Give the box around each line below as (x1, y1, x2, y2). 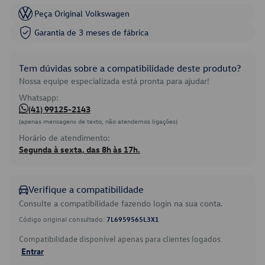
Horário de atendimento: (19, 132, 110, 143)
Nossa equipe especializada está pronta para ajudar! (19, 75, 209, 86)
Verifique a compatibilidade (28, 183, 144, 195)
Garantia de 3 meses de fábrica (34, 27, 148, 38)
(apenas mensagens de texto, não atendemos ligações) (19, 117, 177, 125)
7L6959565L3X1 (106, 214, 159, 224)
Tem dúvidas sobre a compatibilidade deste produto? (19, 62, 241, 74)
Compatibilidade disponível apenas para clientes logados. (19, 233, 222, 244)
